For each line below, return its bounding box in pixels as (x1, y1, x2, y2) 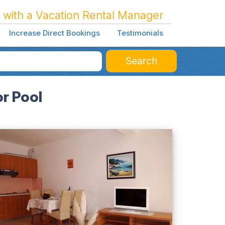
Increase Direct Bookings (9, 28, 100, 38)
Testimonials (117, 28, 163, 38)
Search (125, 54, 158, 67)
